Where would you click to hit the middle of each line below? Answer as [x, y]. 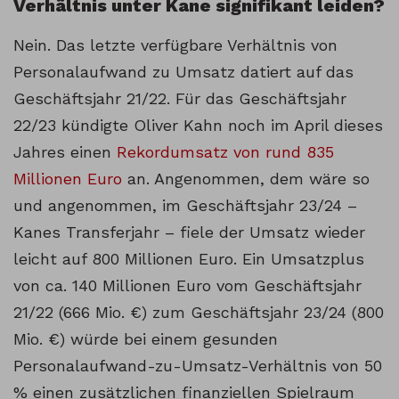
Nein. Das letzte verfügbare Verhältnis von [175, 45]
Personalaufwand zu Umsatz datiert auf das [183, 72]
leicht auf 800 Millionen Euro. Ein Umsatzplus [189, 259]
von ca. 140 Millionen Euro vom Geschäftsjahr [187, 285]
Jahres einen [65, 152]
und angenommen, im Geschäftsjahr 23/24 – [185, 205]
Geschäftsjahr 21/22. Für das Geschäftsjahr [180, 98]
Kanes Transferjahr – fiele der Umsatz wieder [189, 232]
